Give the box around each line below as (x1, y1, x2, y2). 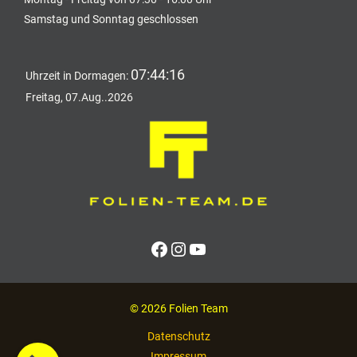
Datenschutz (147, 330, 210, 343)
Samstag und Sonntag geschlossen (24, 12, 198, 25)
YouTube (187, 237, 261, 260)
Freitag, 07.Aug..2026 (25, 90, 133, 104)
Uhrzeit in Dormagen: (25, 69, 131, 82)
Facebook (149, 237, 233, 260)
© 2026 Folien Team (129, 302, 228, 316)
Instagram (168, 237, 254, 260)
